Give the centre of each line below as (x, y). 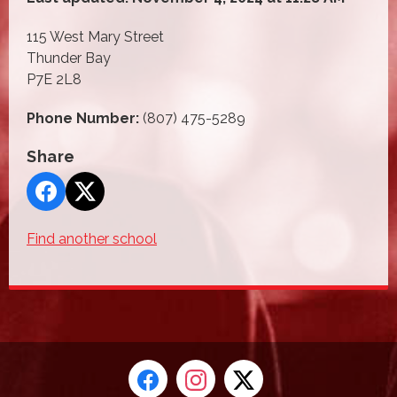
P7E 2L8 (54, 79)
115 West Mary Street (95, 36)
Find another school (92, 238)
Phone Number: (83, 118)
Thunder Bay (69, 58)
